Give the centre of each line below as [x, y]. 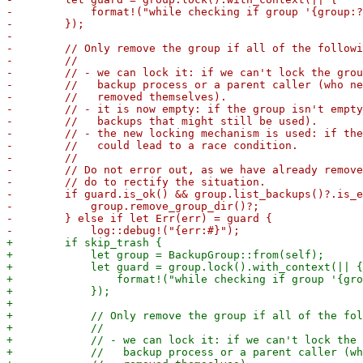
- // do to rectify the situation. [136, 182]
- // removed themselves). [117, 97]
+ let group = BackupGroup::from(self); [165, 255]
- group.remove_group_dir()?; [133, 206]
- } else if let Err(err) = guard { [139, 218]
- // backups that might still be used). [162, 121]
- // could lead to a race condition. [152, 145]
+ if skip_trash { [84, 243]
